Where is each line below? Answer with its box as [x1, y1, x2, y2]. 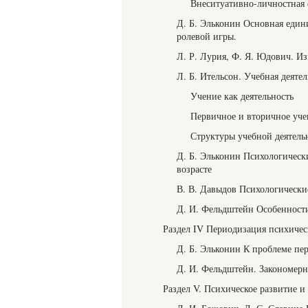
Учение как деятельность [190, 89, 294, 102]
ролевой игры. [177, 30, 236, 43]
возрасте [177, 162, 212, 175]
